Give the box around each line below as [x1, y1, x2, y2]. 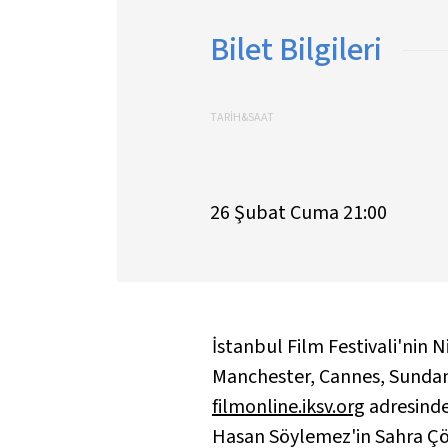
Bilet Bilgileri [209, 26, 382, 73]
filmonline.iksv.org [212, 392, 365, 421]
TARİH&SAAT [209, 108, 274, 126]
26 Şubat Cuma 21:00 [209, 198, 387, 227]
